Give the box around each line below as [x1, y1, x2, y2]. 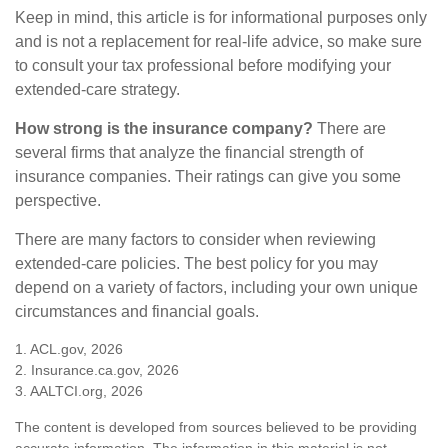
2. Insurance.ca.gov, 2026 [15, 361, 179, 378]
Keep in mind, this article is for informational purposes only [15, 8, 427, 26]
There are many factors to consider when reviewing [15, 230, 376, 248]
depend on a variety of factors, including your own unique [15, 278, 418, 296]
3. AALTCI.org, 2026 [15, 382, 143, 399]
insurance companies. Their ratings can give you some [15, 167, 401, 185]
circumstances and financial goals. [15, 302, 259, 320]
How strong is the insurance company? [15, 119, 313, 137]
